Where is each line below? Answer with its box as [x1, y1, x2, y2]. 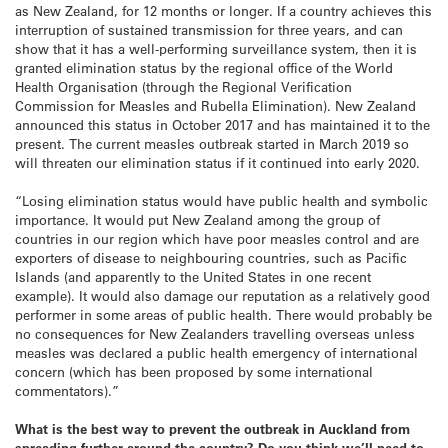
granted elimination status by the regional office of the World [15, 58, 393, 76]
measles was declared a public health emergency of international [15, 343, 418, 361]
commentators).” [15, 381, 119, 399]
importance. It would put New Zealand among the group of [15, 210, 380, 228]
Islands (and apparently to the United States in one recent [15, 267, 371, 285]
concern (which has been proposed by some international [15, 362, 373, 380]
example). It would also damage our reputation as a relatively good [15, 286, 430, 304]
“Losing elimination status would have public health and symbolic [15, 191, 428, 209]
